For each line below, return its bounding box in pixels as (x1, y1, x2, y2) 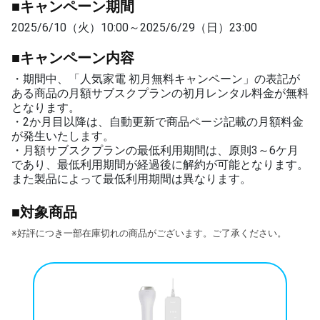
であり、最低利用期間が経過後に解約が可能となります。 (11, 157, 309, 171)
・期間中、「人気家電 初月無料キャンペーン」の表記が (11, 71, 300, 86)
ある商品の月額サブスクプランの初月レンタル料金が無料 (11, 86, 309, 100)
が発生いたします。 (11, 129, 114, 143)
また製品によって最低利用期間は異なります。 (11, 171, 251, 186)
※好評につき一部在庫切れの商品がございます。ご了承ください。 (11, 227, 286, 239)
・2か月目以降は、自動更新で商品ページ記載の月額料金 (11, 114, 304, 129)
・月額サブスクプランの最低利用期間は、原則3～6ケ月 (11, 143, 299, 157)
